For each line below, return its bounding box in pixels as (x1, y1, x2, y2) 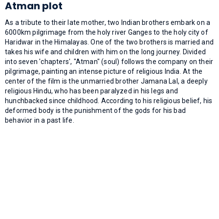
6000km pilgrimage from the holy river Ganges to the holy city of (5, 28, 208, 36)
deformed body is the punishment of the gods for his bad (5, 106, 186, 114)
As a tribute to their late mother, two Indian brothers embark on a (5, 18, 211, 26)
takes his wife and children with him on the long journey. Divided (5, 47, 206, 56)
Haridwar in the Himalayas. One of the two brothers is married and (5, 38, 214, 46)
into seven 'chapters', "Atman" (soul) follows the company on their (5, 57, 214, 66)
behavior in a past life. (5, 116, 74, 124)
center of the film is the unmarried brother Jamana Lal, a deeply (5, 77, 208, 85)
